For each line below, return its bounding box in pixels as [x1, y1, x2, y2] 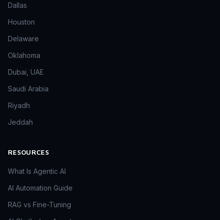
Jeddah [8, 118, 33, 127]
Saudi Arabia [8, 84, 49, 93]
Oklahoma [8, 51, 40, 60]
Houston [8, 18, 35, 27]
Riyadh [8, 101, 30, 110]
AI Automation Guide [8, 184, 73, 192]
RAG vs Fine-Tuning [8, 200, 71, 209]
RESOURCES [8, 148, 50, 157]
